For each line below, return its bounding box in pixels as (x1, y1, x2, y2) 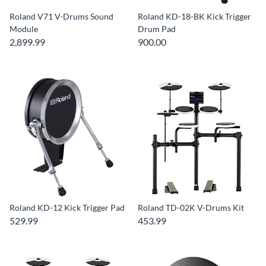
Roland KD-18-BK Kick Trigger (138, 11, 251, 21)
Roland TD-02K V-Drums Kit (138, 202, 244, 213)
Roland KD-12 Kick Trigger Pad (9, 202, 125, 213)
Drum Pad (138, 24, 176, 34)
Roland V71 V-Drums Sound (9, 11, 113, 21)
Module (9, 24, 38, 34)
